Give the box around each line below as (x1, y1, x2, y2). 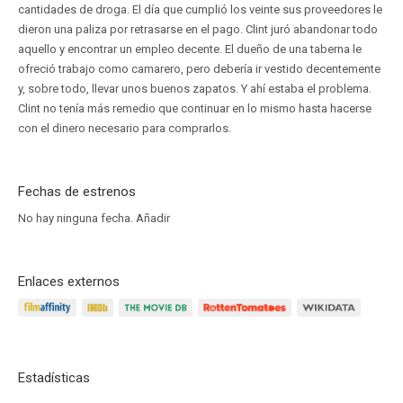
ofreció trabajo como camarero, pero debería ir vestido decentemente (18, 62, 381, 76)
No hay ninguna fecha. (18, 211, 136, 225)
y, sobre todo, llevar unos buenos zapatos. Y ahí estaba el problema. (18, 82, 372, 95)
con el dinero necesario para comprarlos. (18, 121, 231, 135)
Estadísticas (18, 370, 90, 386)
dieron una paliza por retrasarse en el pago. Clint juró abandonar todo (18, 22, 378, 36)
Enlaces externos (18, 273, 120, 290)
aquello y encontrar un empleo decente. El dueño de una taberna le (18, 42, 362, 56)
